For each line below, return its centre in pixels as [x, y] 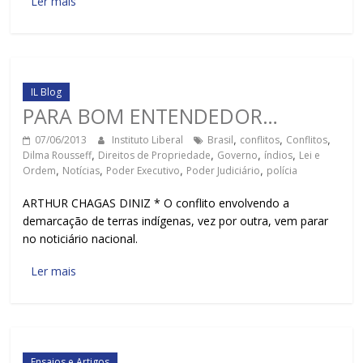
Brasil [221, 140]
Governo [238, 155]
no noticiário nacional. [81, 239]
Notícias [81, 171]
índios [279, 155]
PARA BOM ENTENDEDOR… [151, 116]
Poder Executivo [143, 171]
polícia [282, 171]
